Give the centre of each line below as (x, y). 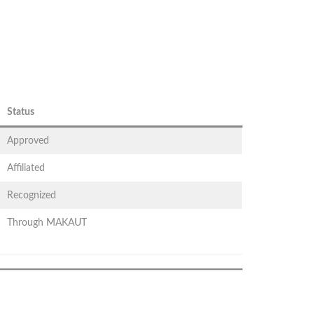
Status (20, 112)
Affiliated (26, 169)
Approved (28, 141)
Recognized (31, 196)
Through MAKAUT (47, 223)
